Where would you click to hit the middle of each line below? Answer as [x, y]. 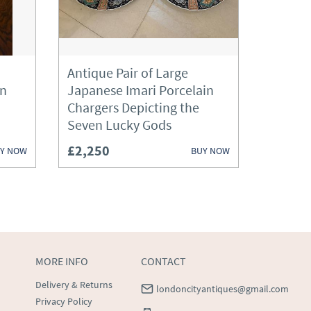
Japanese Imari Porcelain [141, 90]
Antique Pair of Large [128, 73]
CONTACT [163, 261]
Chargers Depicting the [133, 107]
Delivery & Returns [74, 285]
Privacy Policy [64, 301]
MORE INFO [62, 261]
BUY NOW [210, 150]
